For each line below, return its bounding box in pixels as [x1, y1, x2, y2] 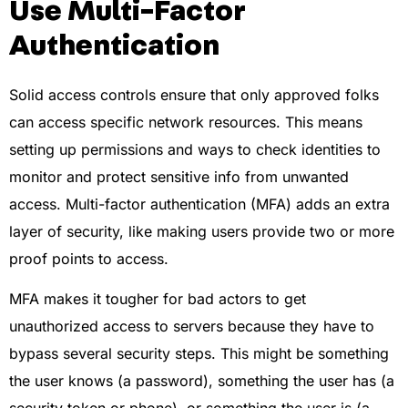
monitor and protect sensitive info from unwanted [9, 167, 349, 186]
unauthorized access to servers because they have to [9, 317, 374, 336]
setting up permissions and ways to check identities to [9, 139, 381, 158]
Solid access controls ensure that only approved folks [9, 85, 379, 104]
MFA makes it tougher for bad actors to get [9, 290, 306, 309]
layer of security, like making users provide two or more [9, 221, 394, 240]
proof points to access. [9, 249, 168, 268]
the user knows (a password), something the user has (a [9, 372, 394, 391]
